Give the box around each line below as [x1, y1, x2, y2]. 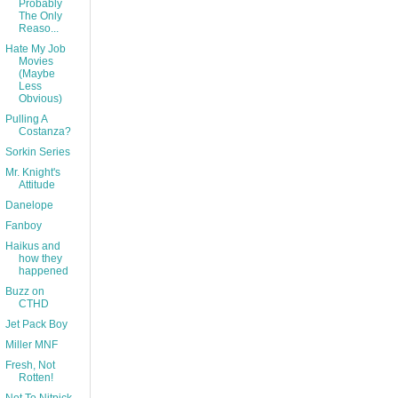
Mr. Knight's [4, 166, 60, 179]
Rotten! [18, 371, 53, 385]
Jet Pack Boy [4, 318, 68, 331]
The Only [18, 10, 62, 23]
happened [18, 265, 68, 278]
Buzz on [4, 285, 44, 298]
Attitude [18, 179, 55, 192]
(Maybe [18, 68, 55, 81]
